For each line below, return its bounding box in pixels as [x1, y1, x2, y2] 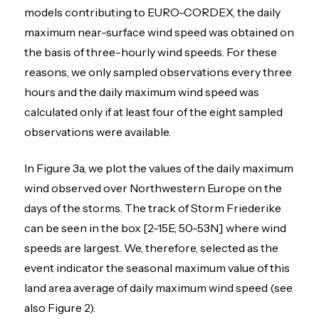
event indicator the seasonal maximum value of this [24, 260, 291, 275]
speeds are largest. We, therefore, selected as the [24, 240, 279, 255]
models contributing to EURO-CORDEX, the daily [24, 5, 281, 20]
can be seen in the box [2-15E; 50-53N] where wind [24, 220, 287, 235]
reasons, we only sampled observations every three [24, 65, 293, 80]
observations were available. [24, 125, 172, 140]
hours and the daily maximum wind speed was [24, 85, 260, 100]
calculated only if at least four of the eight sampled [24, 105, 283, 120]
